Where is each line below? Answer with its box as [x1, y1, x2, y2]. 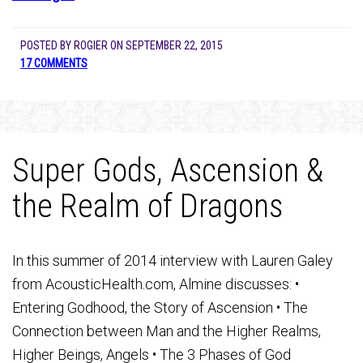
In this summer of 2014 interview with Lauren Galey [12, 252, 333, 269]
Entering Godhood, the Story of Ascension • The [12, 299, 308, 316]
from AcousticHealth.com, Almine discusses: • [12, 275, 299, 293]
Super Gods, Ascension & [12, 152, 323, 190]
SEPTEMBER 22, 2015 [126, 39, 223, 52]
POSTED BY [20, 39, 74, 52]
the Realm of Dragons [12, 187, 283, 225]
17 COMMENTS [20, 57, 88, 70]
